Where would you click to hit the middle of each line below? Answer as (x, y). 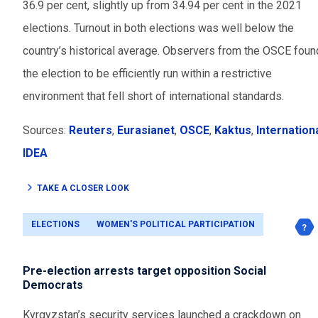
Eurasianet (146, 131)
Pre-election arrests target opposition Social (144, 271)
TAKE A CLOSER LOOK (83, 188)
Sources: (46, 131)
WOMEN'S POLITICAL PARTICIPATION (176, 225)
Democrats (53, 285)
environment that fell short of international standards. (153, 97)
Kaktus (233, 131)
